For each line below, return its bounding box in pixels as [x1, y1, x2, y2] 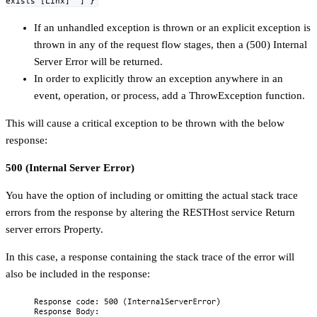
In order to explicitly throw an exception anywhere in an [34, 73, 283, 85]
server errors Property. [6, 224, 103, 236]
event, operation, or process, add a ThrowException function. [34, 90, 305, 102]
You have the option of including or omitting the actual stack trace [6, 190, 298, 202]
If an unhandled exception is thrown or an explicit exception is [34, 22, 311, 34]
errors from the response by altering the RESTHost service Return [6, 207, 295, 219]
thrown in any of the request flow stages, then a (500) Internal [34, 39, 307, 51]
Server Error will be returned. [34, 56, 163, 68]
